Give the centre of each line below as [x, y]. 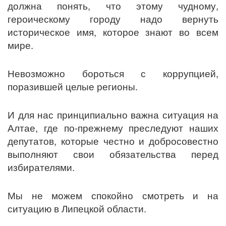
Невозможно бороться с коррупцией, [113, 73]
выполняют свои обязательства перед [113, 154]
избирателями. [41, 167]
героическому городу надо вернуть [113, 19]
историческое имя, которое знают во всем [113, 32]
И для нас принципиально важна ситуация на [113, 115]
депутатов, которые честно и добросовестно [113, 141]
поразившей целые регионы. [73, 87]
